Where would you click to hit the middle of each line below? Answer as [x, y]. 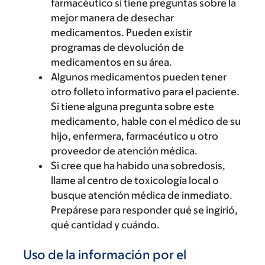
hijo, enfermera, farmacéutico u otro [135, 136]
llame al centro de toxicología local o [135, 180]
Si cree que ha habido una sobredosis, [138, 166]
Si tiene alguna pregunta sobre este [132, 106]
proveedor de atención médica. [124, 151]
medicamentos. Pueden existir [122, 33]
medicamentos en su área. [112, 62]
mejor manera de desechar [112, 18]
